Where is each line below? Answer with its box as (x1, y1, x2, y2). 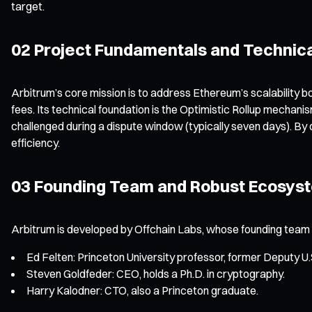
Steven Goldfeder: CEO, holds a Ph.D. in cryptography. (26, 266, 285, 281)
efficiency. (11, 135, 60, 150)
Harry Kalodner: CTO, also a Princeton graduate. (26, 283, 258, 297)
